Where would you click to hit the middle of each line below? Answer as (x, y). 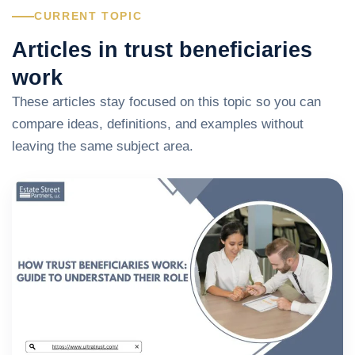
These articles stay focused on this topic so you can (166, 102)
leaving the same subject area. (103, 146)
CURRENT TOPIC (88, 16)
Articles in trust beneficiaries (162, 50)
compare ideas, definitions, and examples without (158, 124)
